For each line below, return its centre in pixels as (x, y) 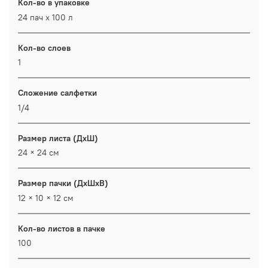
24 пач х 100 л (45, 17)
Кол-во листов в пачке (62, 228)
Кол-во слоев (44, 48)
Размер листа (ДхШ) (58, 138)
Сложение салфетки (57, 93)
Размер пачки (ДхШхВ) (63, 183)
